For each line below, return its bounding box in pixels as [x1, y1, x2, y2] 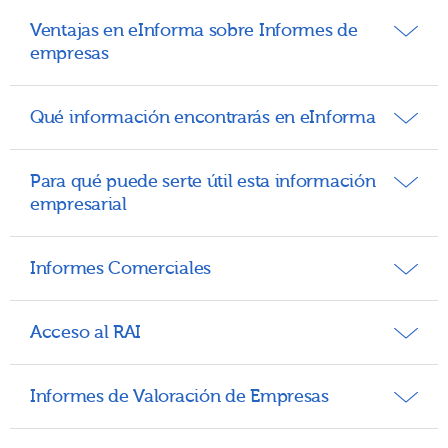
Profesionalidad [70, 128, 160, 147]
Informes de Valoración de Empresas [30, 385, 329, 407]
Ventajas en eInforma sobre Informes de [30, 19, 358, 41]
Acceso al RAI [30, 321, 142, 343]
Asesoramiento [70, 240, 158, 259]
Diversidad [70, 208, 131, 227]
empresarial [30, 193, 127, 215]
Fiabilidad [70, 176, 124, 195]
